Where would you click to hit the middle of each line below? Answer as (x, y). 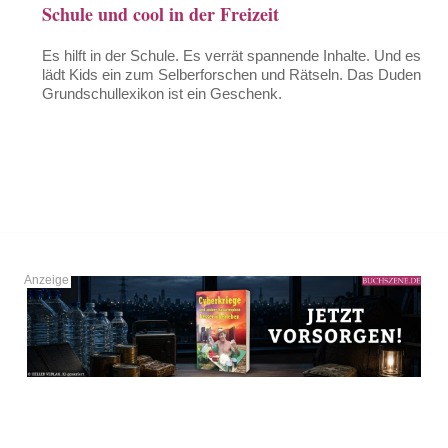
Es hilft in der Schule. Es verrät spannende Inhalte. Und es (232, 55)
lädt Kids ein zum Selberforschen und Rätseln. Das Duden (232, 74)
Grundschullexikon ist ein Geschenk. (162, 93)
